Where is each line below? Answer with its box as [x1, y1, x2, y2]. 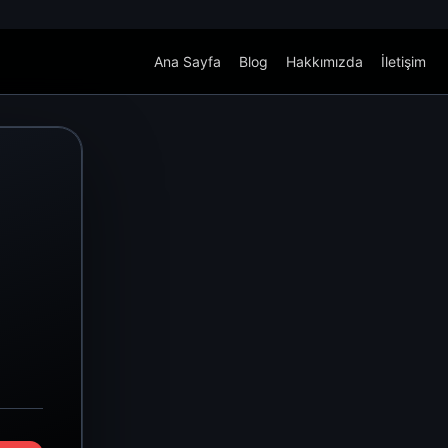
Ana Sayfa [154, 53, 221, 70]
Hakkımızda [286, 53, 363, 70]
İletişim [381, 53, 426, 70]
